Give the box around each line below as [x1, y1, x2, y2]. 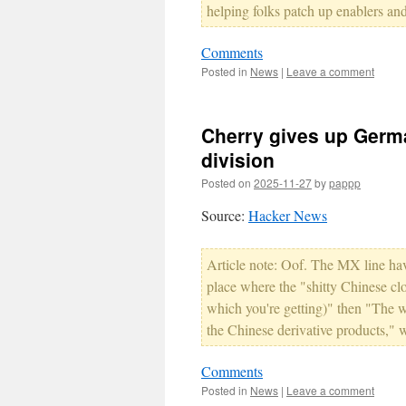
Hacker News [248, 206, 327, 225]
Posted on [201, 175, 251, 190]
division [201, 146, 275, 173]
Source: [201, 206, 248, 225]
